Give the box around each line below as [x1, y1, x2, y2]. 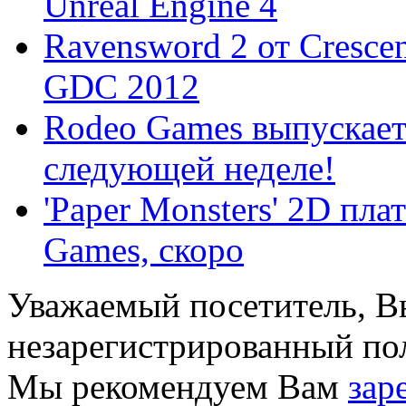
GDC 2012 [43, 66, 199, 106]
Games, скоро [43, 229, 244, 269]
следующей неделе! [43, 148, 335, 188]
